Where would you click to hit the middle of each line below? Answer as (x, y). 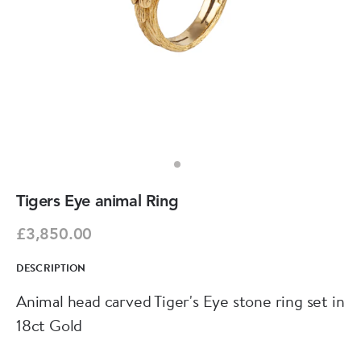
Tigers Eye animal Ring (98, 202)
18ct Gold (50, 325)
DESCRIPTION (51, 268)
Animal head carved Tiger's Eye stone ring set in (180, 301)
